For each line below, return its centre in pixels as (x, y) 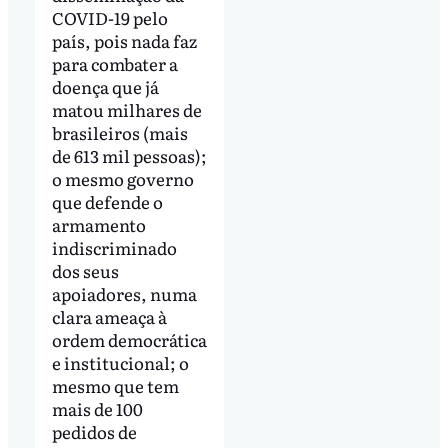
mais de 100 (97, 409)
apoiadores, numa (124, 294)
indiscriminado (114, 248)
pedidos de (94, 432)
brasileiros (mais (119, 133)
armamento (98, 225)
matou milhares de (126, 110)
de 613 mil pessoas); (129, 156)
